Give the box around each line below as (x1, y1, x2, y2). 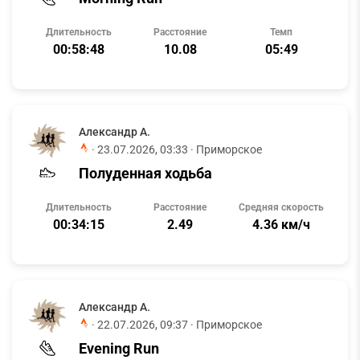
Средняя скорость (239, 202, 324, 213)
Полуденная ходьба (79, 164, 212, 182)
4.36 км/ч (252, 217, 310, 232)
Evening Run (79, 339, 159, 357)
